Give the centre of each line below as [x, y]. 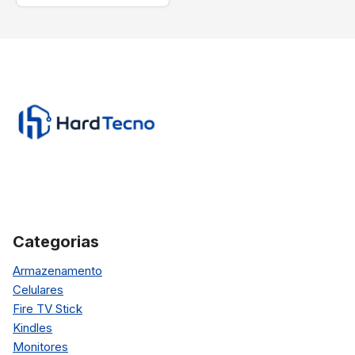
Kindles [32, 328]
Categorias [56, 242]
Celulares [38, 290]
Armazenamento [57, 271]
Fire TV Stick [48, 309]
